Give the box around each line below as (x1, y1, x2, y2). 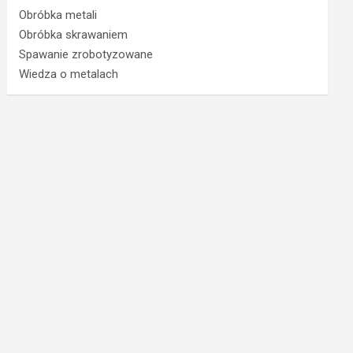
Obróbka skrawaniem (19, 28, 128, 42)
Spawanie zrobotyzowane (19, 47, 154, 61)
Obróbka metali (19, 8, 98, 22)
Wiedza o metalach (19, 67, 119, 81)
